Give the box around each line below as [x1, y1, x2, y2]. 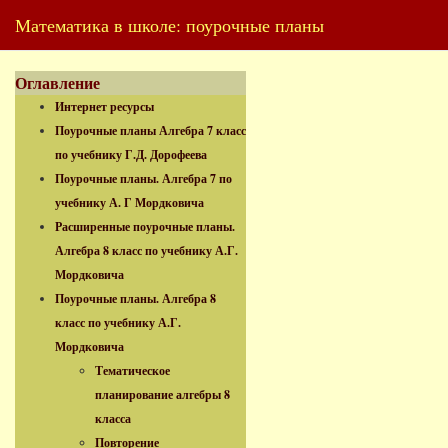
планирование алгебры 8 [95, 386, 230, 403]
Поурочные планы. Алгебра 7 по [55, 170, 232, 187]
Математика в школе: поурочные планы [15, 13, 324, 37]
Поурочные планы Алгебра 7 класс [55, 122, 246, 139]
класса [95, 410, 131, 427]
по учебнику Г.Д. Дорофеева [55, 146, 207, 163]
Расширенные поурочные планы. [55, 218, 235, 235]
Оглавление [15, 71, 100, 94]
